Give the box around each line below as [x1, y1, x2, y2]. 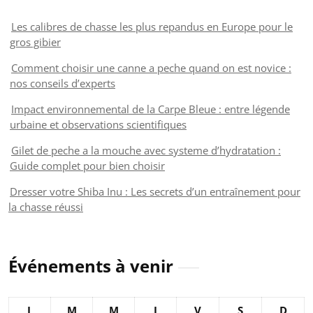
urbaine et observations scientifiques [10, 117, 187, 131]
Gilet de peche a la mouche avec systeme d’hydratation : [11, 143, 281, 157]
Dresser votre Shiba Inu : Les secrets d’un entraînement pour [10, 184, 300, 198]
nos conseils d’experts [10, 75, 115, 90]
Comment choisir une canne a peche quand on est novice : [11, 60, 291, 75]
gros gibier [10, 34, 61, 49]
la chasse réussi [8, 199, 83, 214]
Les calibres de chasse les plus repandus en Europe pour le [11, 19, 293, 34]
